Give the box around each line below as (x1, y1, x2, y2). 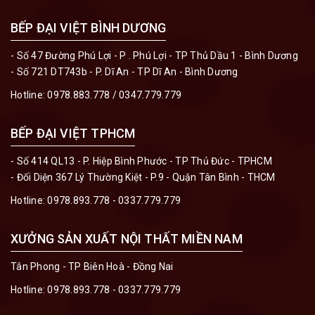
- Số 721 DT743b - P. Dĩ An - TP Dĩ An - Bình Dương (11, 66, 238, 77)
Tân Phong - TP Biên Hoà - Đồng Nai (11, 261, 174, 272)
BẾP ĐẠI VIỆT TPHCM (11, 126, 136, 141)
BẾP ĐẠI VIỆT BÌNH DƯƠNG (11, 20, 167, 35)
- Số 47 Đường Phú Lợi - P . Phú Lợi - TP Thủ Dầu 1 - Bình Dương (11, 50, 298, 61)
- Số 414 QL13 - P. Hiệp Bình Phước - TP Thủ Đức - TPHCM (11, 155, 272, 167)
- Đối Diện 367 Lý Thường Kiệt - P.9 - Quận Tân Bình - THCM (11, 172, 276, 183)
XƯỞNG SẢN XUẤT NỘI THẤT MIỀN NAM (11, 231, 243, 246)
